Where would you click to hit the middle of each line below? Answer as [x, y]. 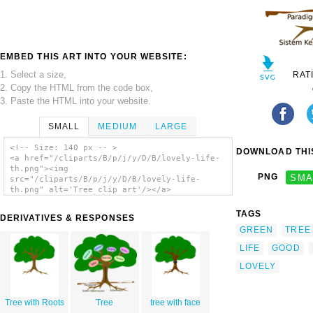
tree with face [175, 303]
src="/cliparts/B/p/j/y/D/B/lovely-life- [105, 180]
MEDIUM [117, 126]
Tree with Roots [34, 303]
